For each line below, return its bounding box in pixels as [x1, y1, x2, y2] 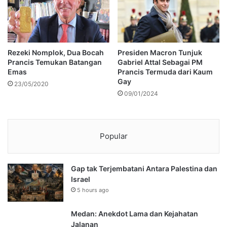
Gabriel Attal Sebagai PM [118, 57, 203, 66]
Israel [71, 174, 90, 183]
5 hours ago [77, 186, 109, 194]
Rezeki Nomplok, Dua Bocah [8, 48, 104, 57]
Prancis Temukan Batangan [8, 57, 102, 66]
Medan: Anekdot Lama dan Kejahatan [71, 209, 198, 218]
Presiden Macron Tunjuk [118, 48, 202, 57]
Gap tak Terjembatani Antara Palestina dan [71, 164, 217, 173]
